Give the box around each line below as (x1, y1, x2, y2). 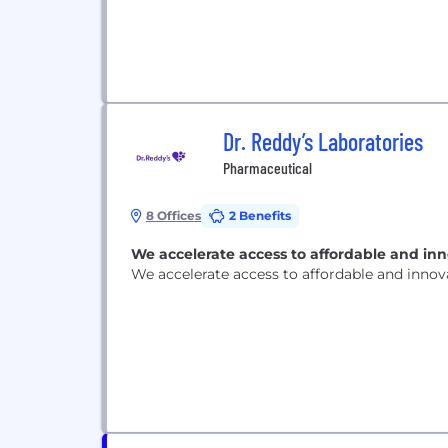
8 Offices (146, 208, 201, 223)
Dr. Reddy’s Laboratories (223, 127, 423, 156)
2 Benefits (229, 208, 291, 223)
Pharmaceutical (223, 158, 312, 177)
